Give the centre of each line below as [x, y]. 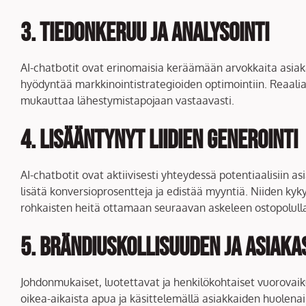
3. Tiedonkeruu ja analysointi [145, 33]
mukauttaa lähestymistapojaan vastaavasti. [127, 100]
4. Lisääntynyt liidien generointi [159, 140]
